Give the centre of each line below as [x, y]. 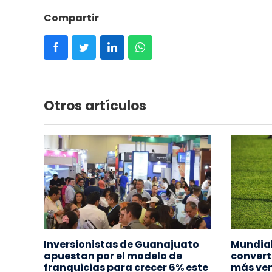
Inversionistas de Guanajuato [121, 244]
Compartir [71, 18]
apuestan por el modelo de [113, 256]
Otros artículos [95, 106]
